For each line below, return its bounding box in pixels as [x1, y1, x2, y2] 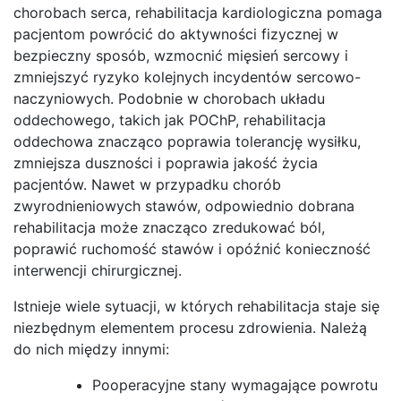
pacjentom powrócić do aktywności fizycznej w [13, 24, 338, 43]
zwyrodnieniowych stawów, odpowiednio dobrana [13, 196, 354, 215]
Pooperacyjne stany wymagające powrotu [92, 375, 378, 394]
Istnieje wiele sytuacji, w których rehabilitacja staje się [13, 296, 380, 315]
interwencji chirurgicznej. [13, 260, 182, 279]
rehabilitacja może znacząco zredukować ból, [13, 218, 325, 236]
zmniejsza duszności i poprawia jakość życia [13, 153, 318, 172]
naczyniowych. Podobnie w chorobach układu [13, 89, 325, 107]
